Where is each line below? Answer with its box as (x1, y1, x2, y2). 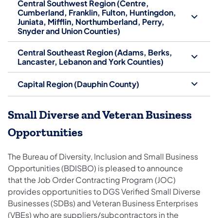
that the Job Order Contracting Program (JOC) (8, 174, 177, 185)
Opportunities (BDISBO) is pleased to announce (8, 163, 183, 173)
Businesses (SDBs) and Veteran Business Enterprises (8, 198, 198, 208)
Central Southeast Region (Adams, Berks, (18, 47, 172, 57)
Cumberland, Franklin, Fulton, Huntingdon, (18, 7, 176, 18)
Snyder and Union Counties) (18, 25, 120, 36)
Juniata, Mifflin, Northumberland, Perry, (18, 16, 164, 27)
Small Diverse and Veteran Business (8, 108, 192, 122)
